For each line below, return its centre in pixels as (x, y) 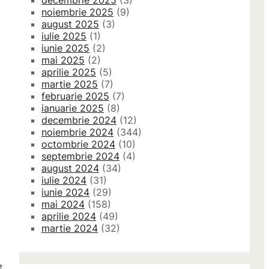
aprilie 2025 (69, 72)
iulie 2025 (64, 36)
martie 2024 (70, 228)
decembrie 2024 (79, 120)
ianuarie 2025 (73, 108)
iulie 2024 (64, 180)
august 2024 (70, 168)
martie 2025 (70, 84)
